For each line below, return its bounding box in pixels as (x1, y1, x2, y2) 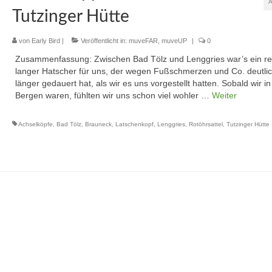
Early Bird (31, 37, 60, 44)
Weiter (211, 90, 237, 100)
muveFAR (128, 37, 158, 44)
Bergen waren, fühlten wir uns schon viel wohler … (15, 90, 212, 100)
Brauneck (84, 121, 112, 127)
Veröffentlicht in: (78, 37, 129, 44)
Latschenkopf (115, 121, 154, 127)
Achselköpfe (18, 121, 53, 127)
